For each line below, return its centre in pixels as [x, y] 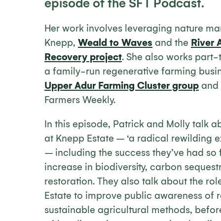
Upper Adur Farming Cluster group [122, 86]
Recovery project [83, 57]
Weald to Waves [115, 43]
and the [172, 43]
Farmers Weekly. [80, 100]
